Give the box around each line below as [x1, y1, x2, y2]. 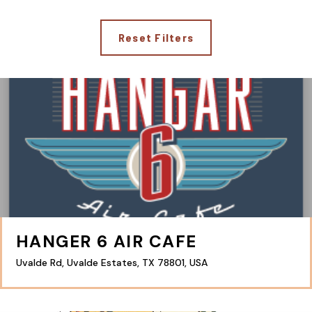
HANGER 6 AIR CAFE [16, 230, 197, 252]
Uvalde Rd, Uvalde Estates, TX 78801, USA [16, 256, 208, 269]
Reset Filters [118, 30, 194, 44]
